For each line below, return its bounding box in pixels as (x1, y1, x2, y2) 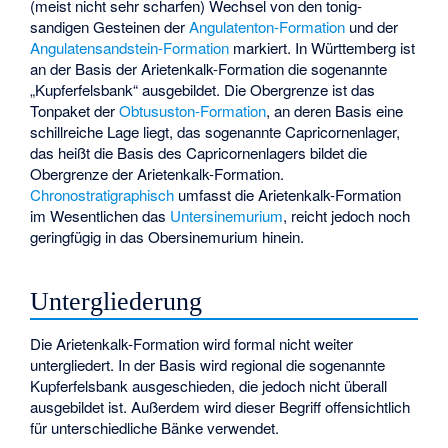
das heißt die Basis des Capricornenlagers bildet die (30, 142, 368, 164)
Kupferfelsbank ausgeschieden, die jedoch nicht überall (30, 375, 388, 397)
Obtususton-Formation (119, 100, 267, 122)
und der (345, 16, 399, 38)
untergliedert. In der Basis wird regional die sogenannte (30, 354, 386, 376)
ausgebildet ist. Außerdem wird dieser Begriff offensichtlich (30, 396, 411, 418)
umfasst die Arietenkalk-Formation (174, 184, 402, 206)
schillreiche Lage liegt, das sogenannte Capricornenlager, (30, 121, 401, 143)
